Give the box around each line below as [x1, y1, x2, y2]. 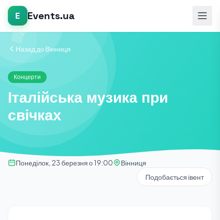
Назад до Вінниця [16, 44, 71, 53]
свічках [8, 106, 61, 125]
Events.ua [27, 9, 75, 22]
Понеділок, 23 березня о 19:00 [16, 158, 113, 167]
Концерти [14, 73, 41, 81]
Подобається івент [145, 172, 204, 181]
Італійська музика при [8, 88, 168, 107]
